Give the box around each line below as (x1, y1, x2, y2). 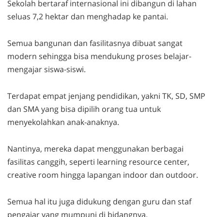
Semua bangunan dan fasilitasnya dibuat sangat (7, 37, 183, 48)
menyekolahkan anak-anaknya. (7, 116, 119, 127)
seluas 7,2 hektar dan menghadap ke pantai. (7, 11, 168, 22)
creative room (7, 169, 61, 180)
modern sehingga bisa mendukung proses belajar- (7, 50, 191, 62)
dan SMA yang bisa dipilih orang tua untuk (7, 103, 161, 114)
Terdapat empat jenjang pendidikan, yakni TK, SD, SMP (7, 90, 205, 101)
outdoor (166, 169, 196, 180)
